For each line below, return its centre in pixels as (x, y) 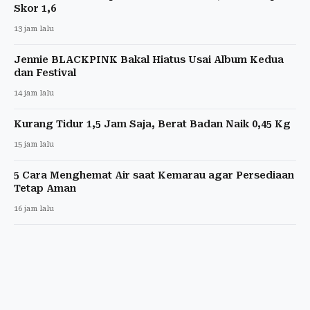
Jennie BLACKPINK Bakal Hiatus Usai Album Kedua (149, 59)
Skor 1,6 (35, 8)
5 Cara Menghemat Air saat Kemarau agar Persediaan (154, 175)
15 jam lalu (34, 144)
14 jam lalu (34, 93)
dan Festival (45, 72)
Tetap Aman (45, 188)
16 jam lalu (34, 208)
